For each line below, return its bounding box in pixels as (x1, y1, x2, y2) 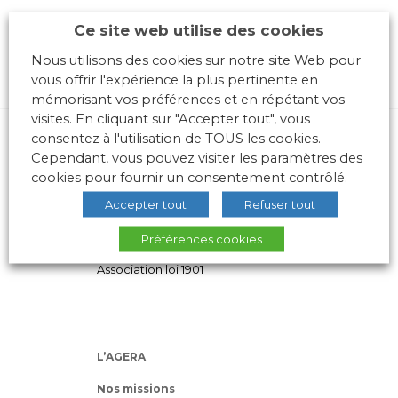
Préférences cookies (140, 231, 262, 246)
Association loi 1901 (97, 262, 203, 277)
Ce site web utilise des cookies (74, 20, 324, 39)
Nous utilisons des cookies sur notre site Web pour (31, 52, 361, 68)
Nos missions (97, 382, 175, 396)
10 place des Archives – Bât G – (97, 228, 272, 243)
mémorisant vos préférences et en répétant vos (31, 91, 345, 107)
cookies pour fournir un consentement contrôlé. (31, 169, 347, 186)
